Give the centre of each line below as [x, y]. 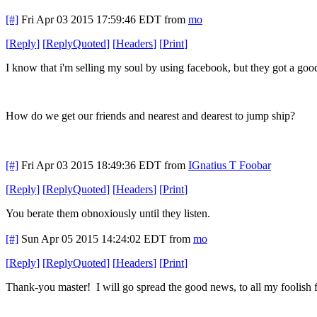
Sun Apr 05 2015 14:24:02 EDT [94, 238]
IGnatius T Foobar [230, 165]
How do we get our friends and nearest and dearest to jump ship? [150, 115]
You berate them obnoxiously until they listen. [108, 213]
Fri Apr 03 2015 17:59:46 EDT [91, 19]
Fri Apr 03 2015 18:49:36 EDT [91, 165]
